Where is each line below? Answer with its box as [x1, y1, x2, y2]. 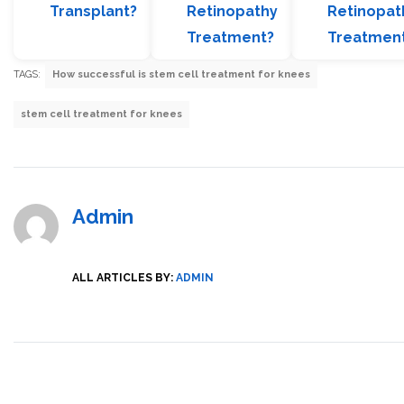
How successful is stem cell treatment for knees [52, 69, 310, 81]
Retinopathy [187, 3, 278, 21]
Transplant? [50, 3, 137, 21]
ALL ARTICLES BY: [72, 271, 173, 285]
